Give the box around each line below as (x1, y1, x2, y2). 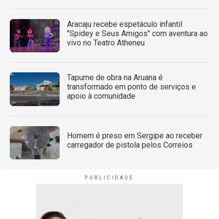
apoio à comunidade (67, 91, 135, 101)
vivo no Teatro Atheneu (67, 38, 145, 48)
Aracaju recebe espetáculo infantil (67, 20, 182, 29)
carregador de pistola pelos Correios (67, 140, 193, 150)
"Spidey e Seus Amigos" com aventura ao (67, 29, 208, 39)
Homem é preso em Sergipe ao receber (67, 131, 202, 141)
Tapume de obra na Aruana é (67, 73, 163, 83)
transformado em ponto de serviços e (67, 82, 196, 92)
